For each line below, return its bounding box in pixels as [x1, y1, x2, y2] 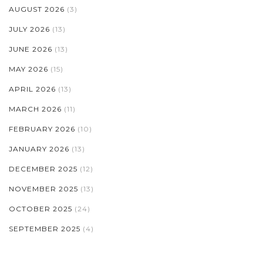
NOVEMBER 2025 [9, 184, 80, 193]
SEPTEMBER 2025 [9, 224, 83, 233]
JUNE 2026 [9, 44, 55, 53]
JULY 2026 [9, 24, 52, 33]
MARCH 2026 [9, 104, 64, 113]
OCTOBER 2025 [9, 204, 75, 213]
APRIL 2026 [9, 84, 58, 93]
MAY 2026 [9, 64, 50, 73]
